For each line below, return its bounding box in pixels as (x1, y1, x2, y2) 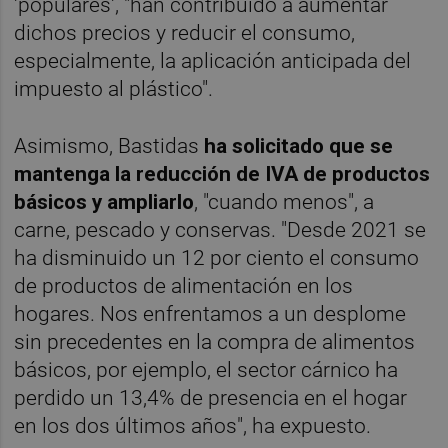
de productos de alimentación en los (14, 273, 354, 298)
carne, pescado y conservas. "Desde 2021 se (14, 217, 427, 242)
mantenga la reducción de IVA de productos (14, 161, 431, 186)
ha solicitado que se (204, 133, 394, 158)
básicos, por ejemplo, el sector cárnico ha (14, 357, 399, 382)
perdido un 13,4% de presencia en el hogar (14, 385, 408, 410)
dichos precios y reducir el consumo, (14, 20, 356, 45)
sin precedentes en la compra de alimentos (14, 329, 416, 354)
